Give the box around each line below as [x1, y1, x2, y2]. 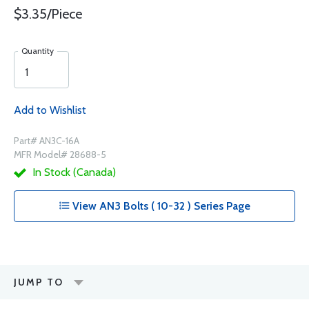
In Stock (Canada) [30, 166, 116, 179]
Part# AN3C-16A [14, 134, 79, 148]
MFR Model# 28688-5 [14, 148, 106, 161]
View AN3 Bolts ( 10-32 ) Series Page [70, 199, 250, 213]
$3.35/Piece [14, 6, 82, 23]
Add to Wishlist [14, 103, 86, 117]
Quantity [21, 46, 54, 57]
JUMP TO [14, 276, 63, 289]
